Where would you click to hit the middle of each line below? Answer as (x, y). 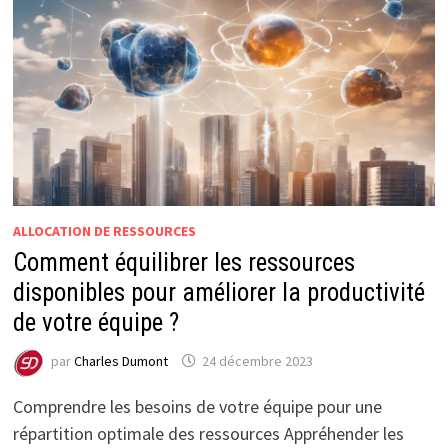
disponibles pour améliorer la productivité (218, 292)
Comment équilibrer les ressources (183, 262)
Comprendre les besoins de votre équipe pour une (197, 406)
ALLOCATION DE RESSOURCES (104, 230)
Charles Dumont (120, 360)
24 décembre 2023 (257, 360)
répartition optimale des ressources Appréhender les (208, 433)
